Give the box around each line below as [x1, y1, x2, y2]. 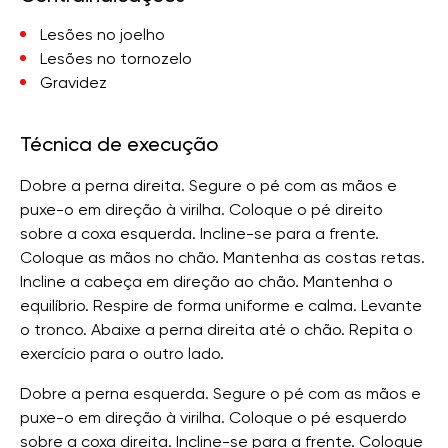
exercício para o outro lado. [20, 344, 224, 363]
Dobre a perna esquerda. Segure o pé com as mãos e [20, 384, 421, 403]
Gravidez [40, 73, 107, 92]
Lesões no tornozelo [40, 49, 192, 68]
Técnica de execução [20, 132, 218, 156]
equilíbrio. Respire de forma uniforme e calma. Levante [20, 296, 422, 315]
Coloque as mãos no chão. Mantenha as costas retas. [20, 248, 425, 267]
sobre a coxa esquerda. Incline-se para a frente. [20, 224, 379, 243]
